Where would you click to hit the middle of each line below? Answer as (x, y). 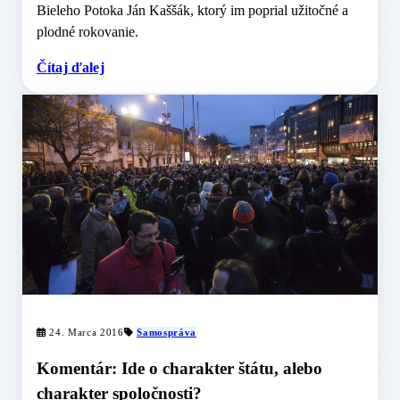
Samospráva (167, 332)
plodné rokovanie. (87, 32)
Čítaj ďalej (71, 68)
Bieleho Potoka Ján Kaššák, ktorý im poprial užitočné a (192, 11)
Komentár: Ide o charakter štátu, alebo (179, 368)
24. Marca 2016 (85, 332)
